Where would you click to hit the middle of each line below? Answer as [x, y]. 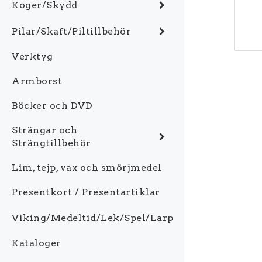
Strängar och [44, 130]
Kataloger [37, 243]
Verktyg [32, 56]
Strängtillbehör [51, 143]
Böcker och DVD [52, 106]
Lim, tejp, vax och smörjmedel [87, 168]
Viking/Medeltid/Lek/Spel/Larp [93, 218]
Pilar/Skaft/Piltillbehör [71, 31]
